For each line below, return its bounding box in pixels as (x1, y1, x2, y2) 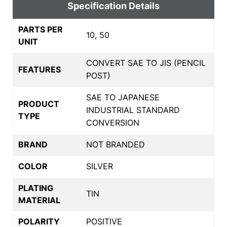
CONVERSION (86, 117, 139, 128)
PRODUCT (18, 98, 59, 109)
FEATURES (18, 64, 61, 74)
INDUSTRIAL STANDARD (86, 104, 180, 115)
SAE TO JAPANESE (86, 92, 160, 102)
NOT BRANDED (86, 139, 145, 149)
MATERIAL (18, 195, 60, 205)
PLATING (18, 182, 53, 193)
